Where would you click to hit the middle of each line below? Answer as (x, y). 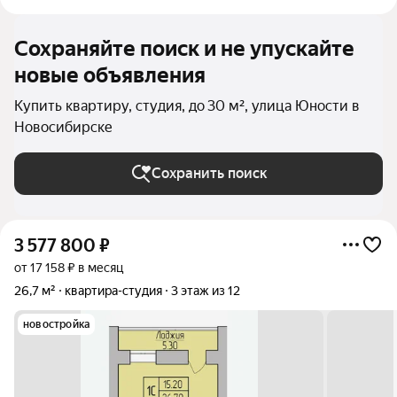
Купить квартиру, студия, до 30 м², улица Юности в (187, 106)
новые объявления (110, 75)
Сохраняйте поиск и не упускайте (184, 49)
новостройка (57, 324)
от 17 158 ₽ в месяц (69, 268)
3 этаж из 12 (206, 291)
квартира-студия (113, 291)
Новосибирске (63, 127)
